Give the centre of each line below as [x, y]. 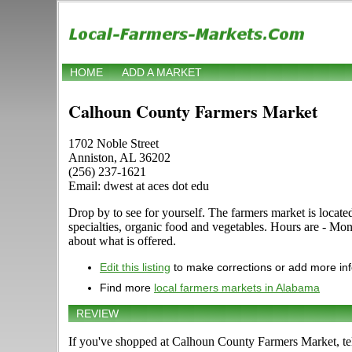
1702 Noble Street [114, 144]
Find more [127, 288]
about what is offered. [122, 241]
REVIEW [97, 314]
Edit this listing [135, 268]
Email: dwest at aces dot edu [139, 186]
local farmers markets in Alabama [237, 288]
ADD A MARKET [162, 73]
